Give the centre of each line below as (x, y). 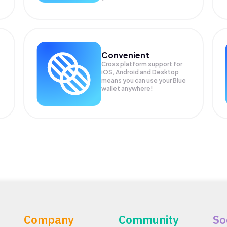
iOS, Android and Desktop (140, 72)
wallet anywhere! (127, 88)
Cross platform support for (142, 64)
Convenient (126, 55)
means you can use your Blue (144, 80)
